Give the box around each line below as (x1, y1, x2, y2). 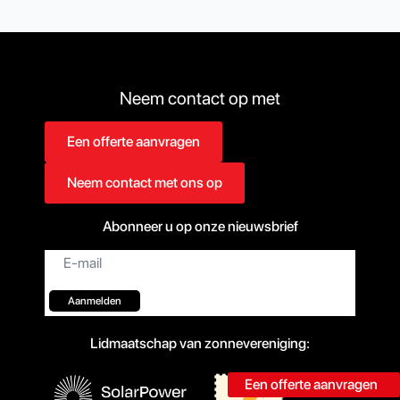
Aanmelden (68, 295, 121, 307)
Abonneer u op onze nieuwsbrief (102, 218, 298, 235)
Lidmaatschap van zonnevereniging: (90, 335, 310, 352)
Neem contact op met (120, 87, 280, 109)
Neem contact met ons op (67, 174, 222, 191)
